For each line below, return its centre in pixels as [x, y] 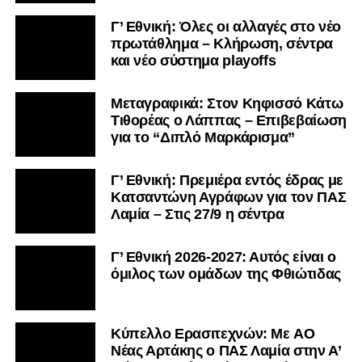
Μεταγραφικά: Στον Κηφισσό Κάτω [227, 103]
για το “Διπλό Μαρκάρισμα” [203, 137]
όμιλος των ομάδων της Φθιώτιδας [225, 274]
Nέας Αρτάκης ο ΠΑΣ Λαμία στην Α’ [225, 350]
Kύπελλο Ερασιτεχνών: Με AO [213, 333]
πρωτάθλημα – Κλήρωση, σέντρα [222, 43]
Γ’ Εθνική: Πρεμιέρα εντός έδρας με [227, 180]
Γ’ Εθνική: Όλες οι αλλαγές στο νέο [225, 26]
